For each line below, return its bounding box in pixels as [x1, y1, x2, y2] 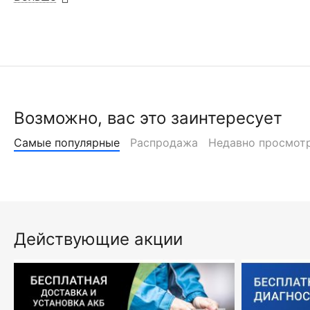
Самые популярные [14, 136, 120, 149]
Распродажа [130, 136, 198, 149]
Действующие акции [14, 229, 183, 249]
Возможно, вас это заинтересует [14, 108, 282, 128]
